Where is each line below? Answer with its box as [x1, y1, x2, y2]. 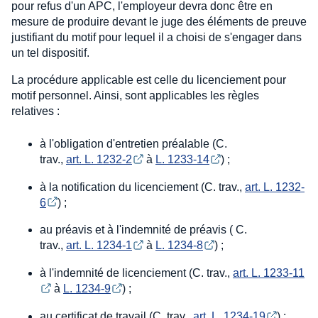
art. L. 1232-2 [66, 153, 132, 165]
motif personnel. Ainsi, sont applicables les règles [11, 89, 259, 102]
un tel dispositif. [11, 46, 89, 59]
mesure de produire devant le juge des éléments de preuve [11, 15, 307, 28]
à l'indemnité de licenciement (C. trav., [40, 267, 233, 280]
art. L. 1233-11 [233, 267, 305, 280]
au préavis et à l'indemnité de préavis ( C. [40, 224, 247, 236]
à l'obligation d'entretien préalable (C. [40, 137, 227, 150]
